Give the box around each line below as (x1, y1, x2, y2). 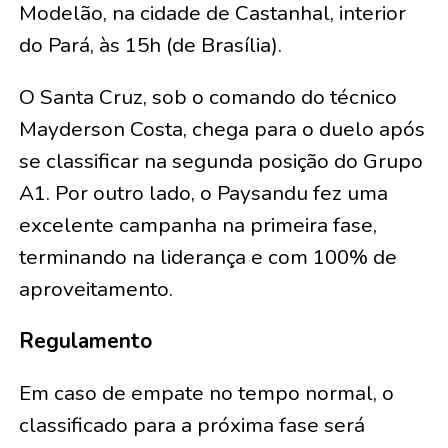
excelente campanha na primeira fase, (18, 210, 377, 239)
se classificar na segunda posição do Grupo (18, 146, 423, 175)
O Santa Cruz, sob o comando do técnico (18, 82, 397, 111)
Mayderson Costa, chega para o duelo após (18, 114, 425, 143)
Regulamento (18, 326, 152, 355)
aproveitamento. (18, 274, 173, 303)
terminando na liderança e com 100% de (18, 242, 397, 271)
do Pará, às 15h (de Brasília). (18, 30, 282, 59)
